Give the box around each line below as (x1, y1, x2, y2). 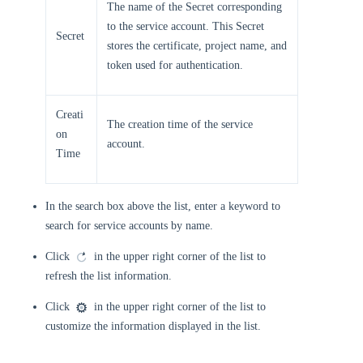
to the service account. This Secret (107, 20, 264, 32)
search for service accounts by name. (45, 220, 213, 232)
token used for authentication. (107, 59, 243, 71)
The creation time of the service (107, 118, 253, 130)
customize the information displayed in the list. (45, 320, 261, 332)
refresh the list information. (45, 270, 172, 282)
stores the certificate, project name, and (107, 40, 287, 52)
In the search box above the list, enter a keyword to (45, 200, 280, 212)
